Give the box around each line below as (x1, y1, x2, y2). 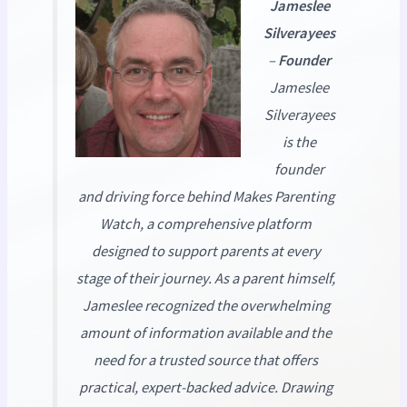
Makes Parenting (232, 187, 334, 207)
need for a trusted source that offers (94, 351, 318, 371)
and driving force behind (77, 187, 233, 207)
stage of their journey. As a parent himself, (76, 269, 335, 289)
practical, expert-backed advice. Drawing (79, 378, 333, 398)
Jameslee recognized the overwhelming (82, 296, 330, 316)
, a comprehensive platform (140, 214, 312, 234)
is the (283, 133, 317, 153)
